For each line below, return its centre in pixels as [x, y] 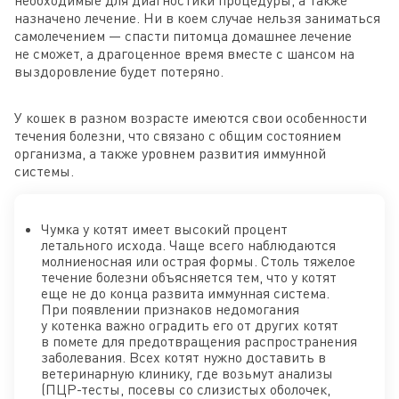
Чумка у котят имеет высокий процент [164, 228]
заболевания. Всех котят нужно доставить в [183, 357]
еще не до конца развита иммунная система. [185, 293]
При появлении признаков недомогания [170, 309]
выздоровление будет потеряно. [119, 71]
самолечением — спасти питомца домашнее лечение [183, 35]
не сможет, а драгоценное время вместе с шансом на [184, 53]
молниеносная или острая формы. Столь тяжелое [198, 261]
